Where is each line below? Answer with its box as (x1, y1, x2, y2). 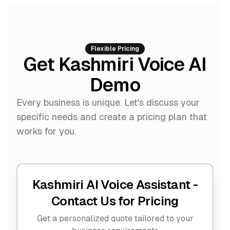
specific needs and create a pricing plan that (16, 111, 207, 122)
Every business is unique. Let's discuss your (16, 97, 200, 108)
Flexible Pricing (91, 45, 139, 52)
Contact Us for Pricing (51, 194, 179, 208)
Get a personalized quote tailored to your (36, 214, 194, 223)
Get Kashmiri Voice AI (23, 54, 207, 75)
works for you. (16, 126, 76, 137)
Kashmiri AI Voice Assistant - (32, 178, 198, 191)
